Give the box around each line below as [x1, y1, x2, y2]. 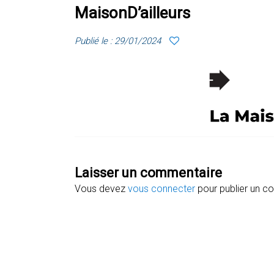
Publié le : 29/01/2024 [75, 35, 161, 46]
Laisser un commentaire [75, 165, 222, 180]
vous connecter [128, 182, 195, 194]
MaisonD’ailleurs [75, 3, 190, 22]
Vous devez [75, 182, 128, 194]
